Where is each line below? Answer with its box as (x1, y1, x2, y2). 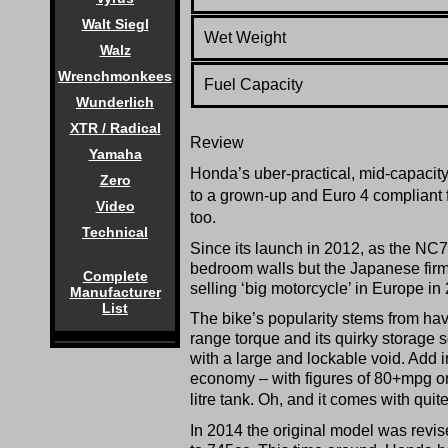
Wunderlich (76, 94, 154, 110)
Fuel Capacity (204, 75, 303, 93)
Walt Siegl (81, 16, 149, 32)
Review (190, 133, 244, 151)
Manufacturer (69, 284, 161, 300)
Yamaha (88, 146, 142, 162)
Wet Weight (204, 28, 286, 46)
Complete (82, 268, 148, 284)
